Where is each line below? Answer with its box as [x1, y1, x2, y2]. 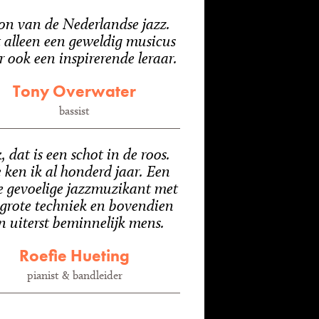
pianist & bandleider [26, 268, 122, 282]
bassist [59, 104, 90, 117]
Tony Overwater [13, 80, 136, 102]
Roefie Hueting [19, 245, 130, 266]
